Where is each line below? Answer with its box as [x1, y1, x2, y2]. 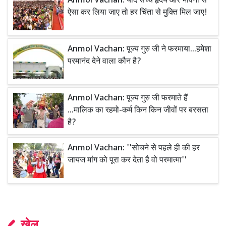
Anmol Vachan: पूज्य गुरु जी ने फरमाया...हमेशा [68, 44, 211, 55]
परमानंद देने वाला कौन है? [68, 56, 141, 67]
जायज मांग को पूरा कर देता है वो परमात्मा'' [68, 155, 187, 166]
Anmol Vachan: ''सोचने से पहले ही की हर [68, 143, 200, 154]
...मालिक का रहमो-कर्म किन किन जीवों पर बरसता [68, 105, 208, 116]
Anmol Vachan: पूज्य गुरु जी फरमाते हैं [68, 93, 188, 104]
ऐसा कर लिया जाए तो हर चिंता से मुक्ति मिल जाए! [68, 7, 207, 18]
